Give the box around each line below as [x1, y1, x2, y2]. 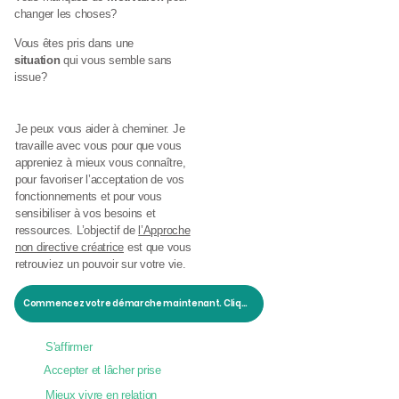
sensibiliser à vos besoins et [15, 207, 156, 220]
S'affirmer [45, 340, 93, 354]
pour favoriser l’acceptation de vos [15, 173, 184, 186]
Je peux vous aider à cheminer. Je [15, 122, 185, 135]
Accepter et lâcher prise [44, 363, 161, 377]
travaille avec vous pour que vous [15, 139, 182, 152]
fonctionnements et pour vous [15, 190, 162, 203]
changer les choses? [14, 7, 118, 20]
